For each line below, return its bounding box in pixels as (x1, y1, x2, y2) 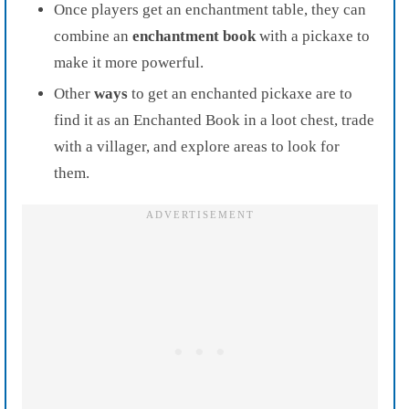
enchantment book (132, 26, 256, 45)
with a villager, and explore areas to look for (54, 137, 340, 155)
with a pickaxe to (256, 26, 370, 45)
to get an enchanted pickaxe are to (131, 84, 352, 102)
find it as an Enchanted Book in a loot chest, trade (54, 110, 374, 129)
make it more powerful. (54, 53, 204, 71)
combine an (54, 26, 132, 45)
